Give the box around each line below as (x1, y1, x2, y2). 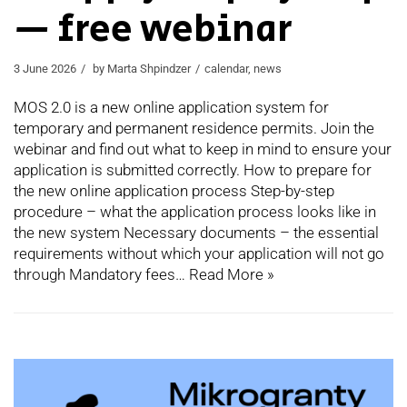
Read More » (189, 265, 274, 284)
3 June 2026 (14, 62, 76, 76)
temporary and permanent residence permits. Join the (14, 119, 374, 138)
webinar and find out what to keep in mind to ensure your (14, 140, 392, 159)
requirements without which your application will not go (14, 244, 384, 263)
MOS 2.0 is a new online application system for (14, 98, 329, 117)
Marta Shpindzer (107, 62, 191, 76)
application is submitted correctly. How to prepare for (14, 161, 372, 180)
